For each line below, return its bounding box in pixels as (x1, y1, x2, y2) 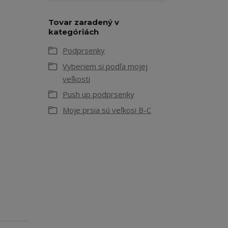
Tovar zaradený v (48, 17, 119, 27)
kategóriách (48, 27, 99, 37)
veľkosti (63, 74, 90, 84)
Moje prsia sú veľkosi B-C (63, 105, 151, 115)
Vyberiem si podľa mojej (63, 61, 148, 71)
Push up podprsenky (63, 89, 134, 99)
